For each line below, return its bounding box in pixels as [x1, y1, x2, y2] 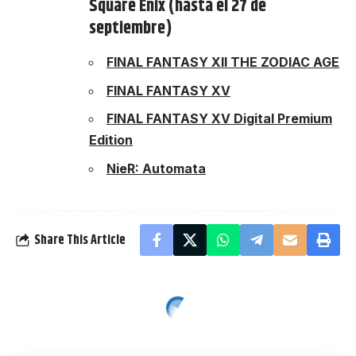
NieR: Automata [106, 160, 206, 176]
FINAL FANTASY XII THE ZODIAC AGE [106, 54, 339, 71]
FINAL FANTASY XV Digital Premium [106, 110, 332, 127]
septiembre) [89, 15, 172, 43]
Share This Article [34, 230, 126, 250]
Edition [89, 132, 133, 149]
